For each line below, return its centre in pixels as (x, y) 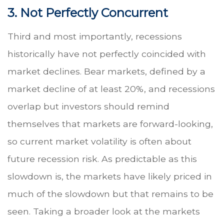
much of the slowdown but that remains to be (110, 193)
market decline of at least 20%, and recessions (111, 88)
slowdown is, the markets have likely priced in (110, 176)
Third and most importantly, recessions (95, 36)
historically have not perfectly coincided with (107, 53)
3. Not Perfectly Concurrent (88, 12)
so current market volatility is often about (99, 141)
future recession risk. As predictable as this (102, 158)
